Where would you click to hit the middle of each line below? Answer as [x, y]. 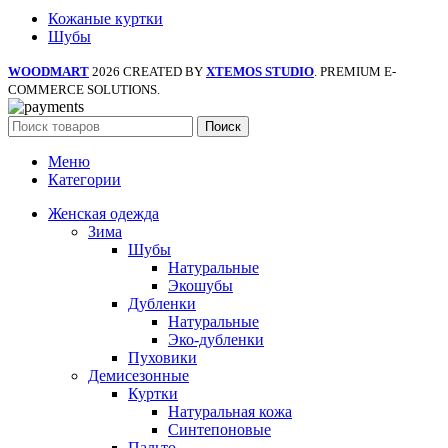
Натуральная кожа [230, 411]
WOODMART [48, 71]
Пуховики [162, 357]
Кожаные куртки [105, 18]
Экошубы [200, 285]
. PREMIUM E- [355, 71]
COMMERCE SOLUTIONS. [84, 89]
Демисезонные [138, 375]
